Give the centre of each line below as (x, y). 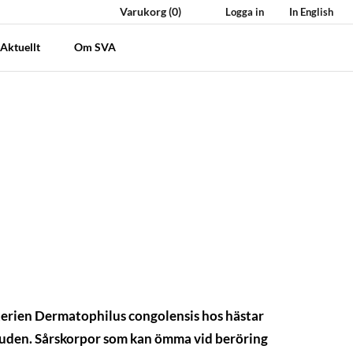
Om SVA (96, 47)
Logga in (243, 12)
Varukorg (143, 11)
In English (310, 12)
